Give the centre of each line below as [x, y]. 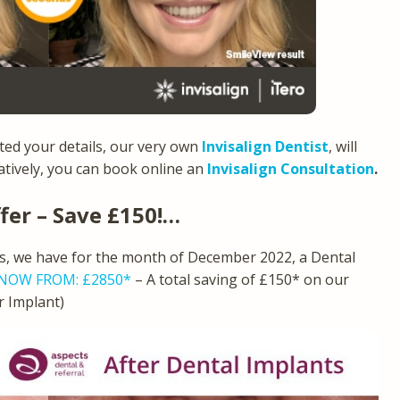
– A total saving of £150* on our [240, 279]
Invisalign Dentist [265, 146]
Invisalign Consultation [291, 168]
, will [343, 146]
